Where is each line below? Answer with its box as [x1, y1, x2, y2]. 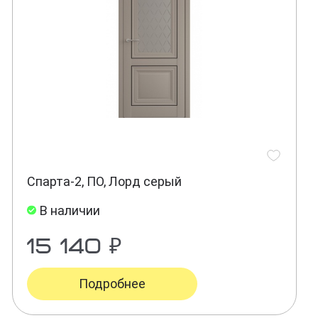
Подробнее [78, 276, 146, 292]
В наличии [39, 203, 100, 219]
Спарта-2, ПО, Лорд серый [26, 174, 182, 190]
